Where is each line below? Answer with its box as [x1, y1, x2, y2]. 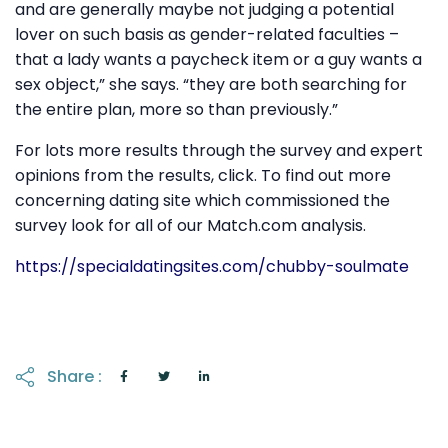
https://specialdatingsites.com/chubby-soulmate [15, 254, 409, 278]
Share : [47, 365, 102, 389]
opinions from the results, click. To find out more [15, 163, 391, 187]
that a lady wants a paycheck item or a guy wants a [15, 47, 422, 71]
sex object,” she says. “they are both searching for [15, 72, 407, 96]
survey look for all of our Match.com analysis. [15, 213, 366, 237]
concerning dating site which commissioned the [15, 188, 390, 212]
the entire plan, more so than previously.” [15, 97, 338, 121]
